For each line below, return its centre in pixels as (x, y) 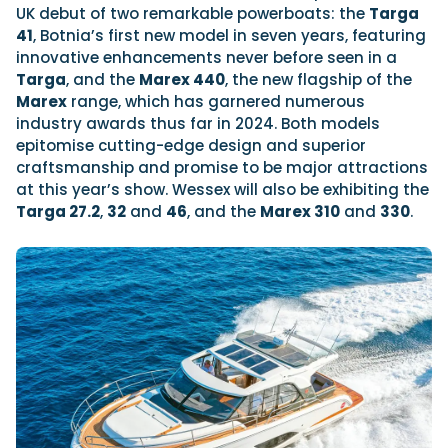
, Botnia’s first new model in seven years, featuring (229, 35)
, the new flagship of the (318, 79)
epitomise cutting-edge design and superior (191, 145)
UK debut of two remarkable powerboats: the (192, 13)
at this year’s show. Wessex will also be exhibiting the (222, 189)
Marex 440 (182, 79)
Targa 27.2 (58, 211)
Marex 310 (300, 211)
